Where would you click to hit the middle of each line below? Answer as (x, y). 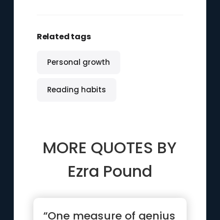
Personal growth (78, 62)
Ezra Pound (110, 171)
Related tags (64, 37)
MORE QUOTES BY (110, 148)
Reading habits (76, 90)
